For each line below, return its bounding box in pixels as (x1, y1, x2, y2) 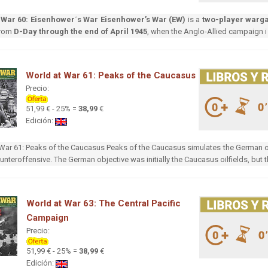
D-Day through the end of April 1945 (14, 27, 147, 36)
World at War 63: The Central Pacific (26, 198, 181, 209)
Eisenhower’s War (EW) (100, 15, 186, 25)
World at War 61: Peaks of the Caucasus (26, 70, 196, 81)
